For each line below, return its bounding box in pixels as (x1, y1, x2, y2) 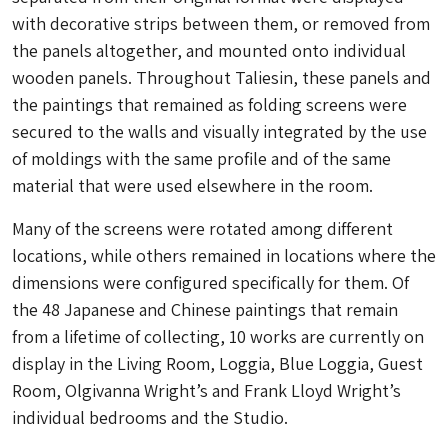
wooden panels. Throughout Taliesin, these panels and (12, 66, 431, 89)
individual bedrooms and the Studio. (12, 406, 288, 429)
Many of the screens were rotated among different (12, 217, 393, 240)
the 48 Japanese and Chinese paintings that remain (12, 298, 398, 321)
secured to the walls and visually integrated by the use (12, 120, 427, 143)
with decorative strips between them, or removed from (12, 12, 430, 35)
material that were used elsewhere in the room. (12, 174, 373, 197)
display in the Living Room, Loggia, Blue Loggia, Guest (12, 352, 423, 375)
